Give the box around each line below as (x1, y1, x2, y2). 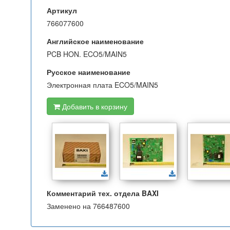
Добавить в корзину (60, 101, 127, 111)
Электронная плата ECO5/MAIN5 (47, 80, 158, 90)
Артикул (47, 5, 77, 15)
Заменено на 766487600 (47, 201, 130, 211)
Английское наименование (47, 36, 144, 46)
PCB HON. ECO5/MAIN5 (47, 49, 127, 59)
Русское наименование (47, 67, 130, 77)
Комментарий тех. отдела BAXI (47, 188, 159, 198)
